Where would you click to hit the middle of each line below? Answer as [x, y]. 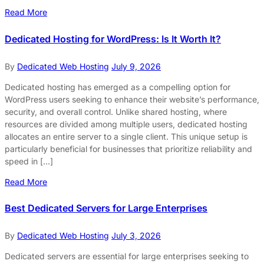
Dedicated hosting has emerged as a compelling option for [118, 87]
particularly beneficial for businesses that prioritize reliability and [128, 148]
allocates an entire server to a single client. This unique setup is [126, 136]
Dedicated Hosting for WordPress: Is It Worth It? [113, 39]
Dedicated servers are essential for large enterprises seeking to [127, 256]
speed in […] [29, 161]
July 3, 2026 [136, 236]
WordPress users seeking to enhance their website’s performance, [132, 99]
